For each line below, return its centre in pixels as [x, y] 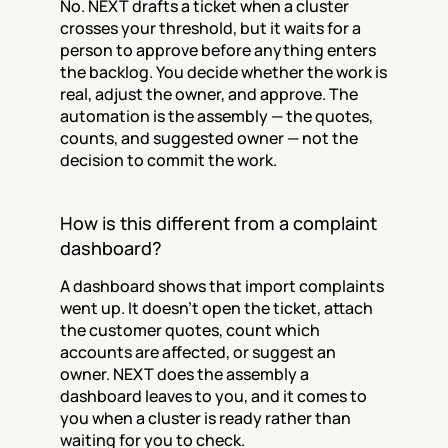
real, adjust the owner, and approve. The [209, 94]
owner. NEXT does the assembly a [184, 374]
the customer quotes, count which [190, 330]
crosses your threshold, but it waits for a [210, 28]
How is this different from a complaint [218, 223]
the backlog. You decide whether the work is [223, 72]
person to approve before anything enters [218, 50]
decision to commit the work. [168, 160]
